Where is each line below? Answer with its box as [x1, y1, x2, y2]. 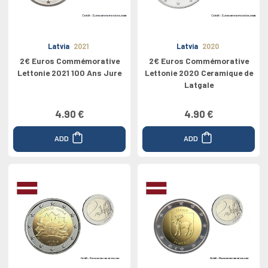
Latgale [184, 80, 214, 90]
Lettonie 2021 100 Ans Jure [17, 68, 121, 78]
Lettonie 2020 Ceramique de [144, 68, 253, 78]
